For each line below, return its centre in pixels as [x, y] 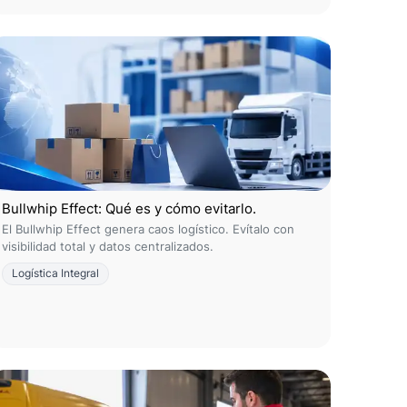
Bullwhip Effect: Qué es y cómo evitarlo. [129, 208]
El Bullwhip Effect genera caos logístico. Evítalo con [148, 229]
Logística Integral [55, 273]
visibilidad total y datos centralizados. [108, 246]
